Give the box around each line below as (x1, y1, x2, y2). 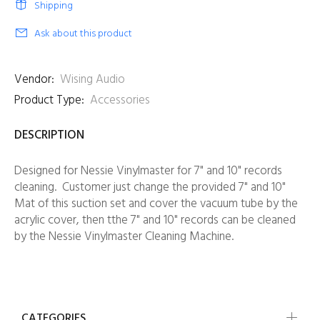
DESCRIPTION (14, 126, 84, 145)
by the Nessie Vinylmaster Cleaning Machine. (14, 227, 239, 246)
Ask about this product (34, 26, 132, 42)
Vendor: (14, 70, 54, 89)
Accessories (90, 91, 150, 110)
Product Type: (14, 91, 84, 110)
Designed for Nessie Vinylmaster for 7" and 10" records (14, 161, 282, 181)
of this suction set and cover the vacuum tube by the (38, 194, 298, 214)
